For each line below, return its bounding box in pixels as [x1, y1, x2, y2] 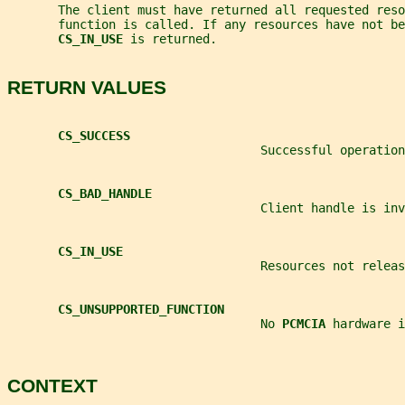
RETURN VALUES [7, 76, 166, 98]
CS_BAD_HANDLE [58, 186, 152, 202]
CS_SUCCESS [58, 128, 130, 144]
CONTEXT [7, 375, 98, 397]
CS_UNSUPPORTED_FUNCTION [58, 302, 224, 317]
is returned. [130, 32, 217, 47]
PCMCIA [282, 316, 333, 332]
